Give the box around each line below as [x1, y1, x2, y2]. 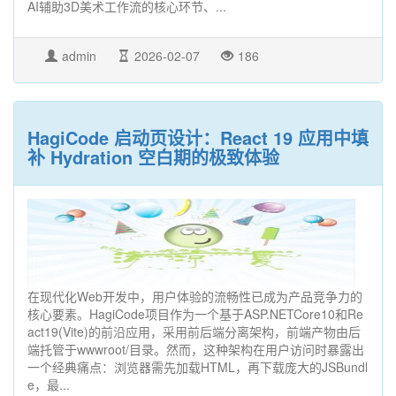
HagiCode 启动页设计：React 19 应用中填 [27, 125, 369, 151]
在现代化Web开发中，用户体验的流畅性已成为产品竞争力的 [27, 287, 362, 306]
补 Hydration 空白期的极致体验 [27, 144, 279, 171]
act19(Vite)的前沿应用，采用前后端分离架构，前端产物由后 [27, 323, 361, 341]
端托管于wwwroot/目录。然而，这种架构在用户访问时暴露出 [27, 340, 364, 359]
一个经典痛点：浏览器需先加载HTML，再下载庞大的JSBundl [27, 358, 368, 377]
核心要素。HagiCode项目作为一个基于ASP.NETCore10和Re [27, 305, 363, 324]
